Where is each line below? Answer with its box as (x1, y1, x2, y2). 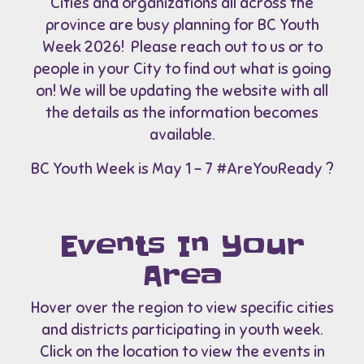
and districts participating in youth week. (41, 320, 323, 340)
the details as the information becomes (45, 103, 318, 123)
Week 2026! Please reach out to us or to (41, 37, 323, 57)
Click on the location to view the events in (39, 342, 325, 362)
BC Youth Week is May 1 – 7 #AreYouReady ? (30, 159, 334, 179)
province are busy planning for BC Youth (45, 15, 319, 35)
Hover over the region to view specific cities (30, 298, 334, 318)
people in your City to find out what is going (32, 59, 331, 79)
